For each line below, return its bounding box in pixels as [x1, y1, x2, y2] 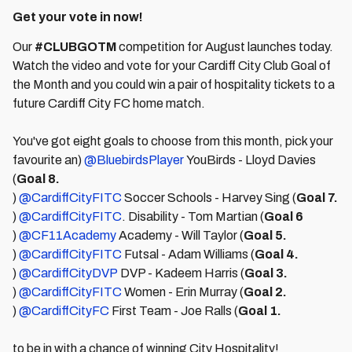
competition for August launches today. [116, 40, 333, 53]
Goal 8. [16, 172, 60, 185]
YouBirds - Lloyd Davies [184, 153, 316, 167]
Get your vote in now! [13, 10, 143, 24]
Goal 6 [264, 210, 303, 223]
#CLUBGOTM [35, 40, 116, 53]
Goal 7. [296, 191, 338, 204]
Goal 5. [244, 229, 287, 242]
